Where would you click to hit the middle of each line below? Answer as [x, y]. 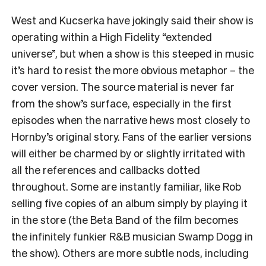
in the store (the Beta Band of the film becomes [125, 219]
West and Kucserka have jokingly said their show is [132, 20]
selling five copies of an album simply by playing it [129, 202]
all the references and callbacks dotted [106, 169]
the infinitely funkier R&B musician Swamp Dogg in [132, 236]
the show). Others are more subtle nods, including [130, 252]
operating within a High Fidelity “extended [112, 36]
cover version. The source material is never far [123, 86]
